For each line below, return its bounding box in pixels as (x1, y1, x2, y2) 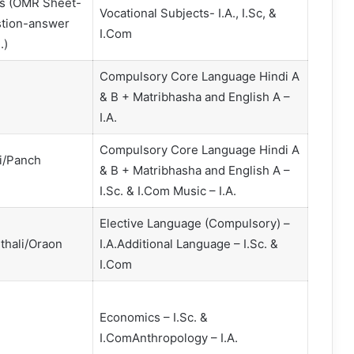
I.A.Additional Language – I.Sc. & (99, 236, 278, 252)
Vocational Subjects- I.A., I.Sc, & (99, 6, 277, 21)
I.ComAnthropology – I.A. (99, 330, 238, 346)
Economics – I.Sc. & (99, 310, 208, 326)
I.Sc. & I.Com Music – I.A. (99, 183, 239, 199)
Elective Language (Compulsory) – (99, 216, 290, 232)
